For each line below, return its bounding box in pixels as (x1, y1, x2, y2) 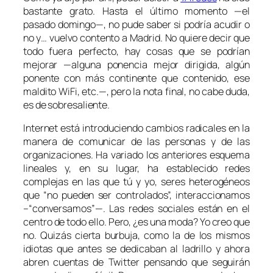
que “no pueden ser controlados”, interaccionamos (23, 188, 250, 202)
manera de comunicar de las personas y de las (23, 134, 250, 148)
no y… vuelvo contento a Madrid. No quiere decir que (23, 30, 250, 44)
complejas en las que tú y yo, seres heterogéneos (23, 174, 250, 188)
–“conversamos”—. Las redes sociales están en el (23, 201, 250, 215)
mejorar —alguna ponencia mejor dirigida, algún (23, 57, 250, 71)
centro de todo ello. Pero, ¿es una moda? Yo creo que (23, 214, 250, 229)
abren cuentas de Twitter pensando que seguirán (23, 255, 250, 269)
